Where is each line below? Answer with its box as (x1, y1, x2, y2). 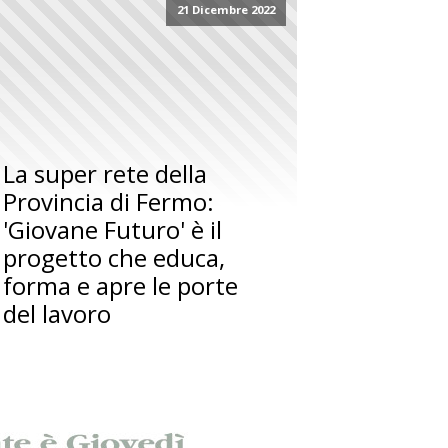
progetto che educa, (3, 241, 226, 275)
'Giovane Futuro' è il (3, 213, 223, 247)
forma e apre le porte (3, 269, 239, 303)
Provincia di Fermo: (3, 185, 215, 219)
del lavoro (3, 297, 112, 331)
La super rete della (3, 157, 208, 191)
